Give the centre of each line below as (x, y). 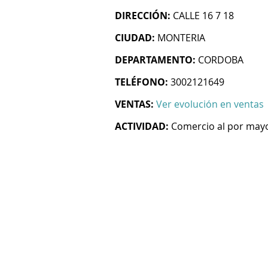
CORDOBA (221, 60)
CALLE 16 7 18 (203, 16)
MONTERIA (181, 38)
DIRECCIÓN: (143, 16)
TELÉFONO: (141, 82)
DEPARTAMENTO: (155, 60)
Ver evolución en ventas (210, 104)
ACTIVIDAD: (142, 126)
